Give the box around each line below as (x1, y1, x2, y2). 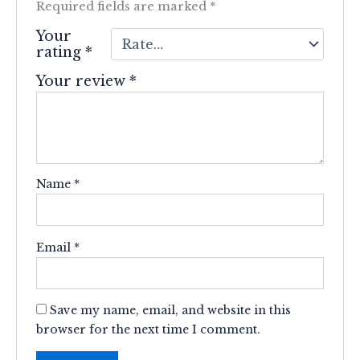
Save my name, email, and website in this (50, 303, 292, 318)
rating (36, 43, 86, 61)
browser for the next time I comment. (36, 322, 261, 337)
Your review (36, 72, 130, 90)
